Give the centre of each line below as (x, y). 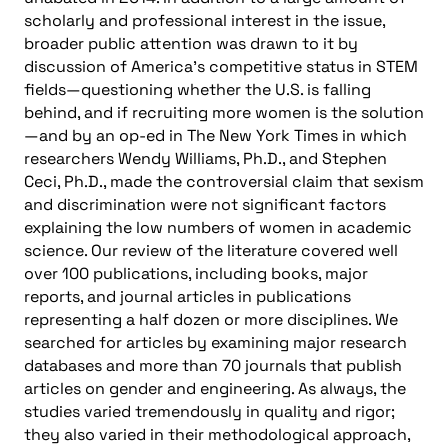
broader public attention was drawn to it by (191, 43)
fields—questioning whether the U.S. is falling (197, 89)
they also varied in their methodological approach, (217, 434)
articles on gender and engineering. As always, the (215, 388)
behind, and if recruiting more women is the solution (224, 112)
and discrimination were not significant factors (205, 204)
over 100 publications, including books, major (196, 273)
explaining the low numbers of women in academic (218, 227)
